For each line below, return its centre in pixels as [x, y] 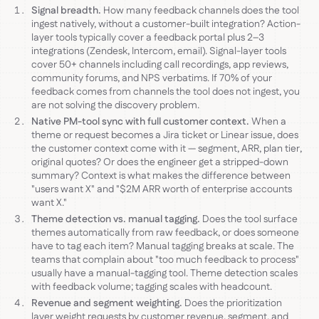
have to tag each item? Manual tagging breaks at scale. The [163, 246]
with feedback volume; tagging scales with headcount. [152, 287]
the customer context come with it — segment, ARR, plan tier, [167, 148]
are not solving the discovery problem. [115, 105]
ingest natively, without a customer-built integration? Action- [166, 24]
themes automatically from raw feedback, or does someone [165, 232]
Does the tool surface [249, 219]
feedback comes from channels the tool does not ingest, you [166, 91]
